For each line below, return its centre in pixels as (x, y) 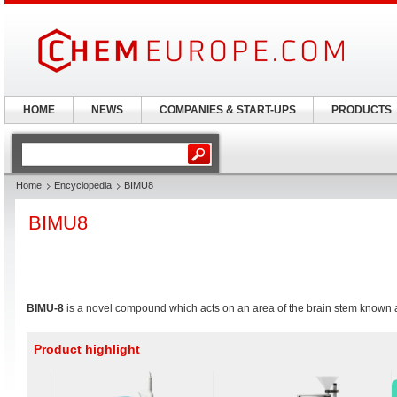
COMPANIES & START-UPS (227, 110)
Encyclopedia (83, 185)
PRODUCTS (361, 110)
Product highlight (87, 349)
